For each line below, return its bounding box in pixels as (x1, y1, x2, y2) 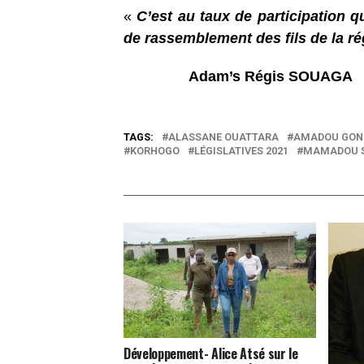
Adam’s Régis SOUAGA (188, 68, 353, 84)
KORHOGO (130, 145, 180, 157)
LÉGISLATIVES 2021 (194, 145, 288, 157)
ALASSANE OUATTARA (168, 131, 279, 143)
